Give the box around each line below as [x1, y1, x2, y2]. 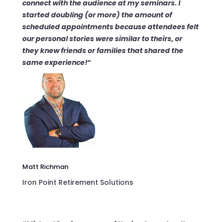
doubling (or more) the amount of [51, 9, 172, 20]
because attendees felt [113, 21, 199, 32]
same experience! [22, 57, 87, 67]
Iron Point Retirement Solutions [22, 177, 133, 187]
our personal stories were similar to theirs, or [22, 33, 182, 44]
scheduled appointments [22, 21, 113, 32]
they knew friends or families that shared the [22, 45, 183, 55]
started [22, 9, 51, 20]
